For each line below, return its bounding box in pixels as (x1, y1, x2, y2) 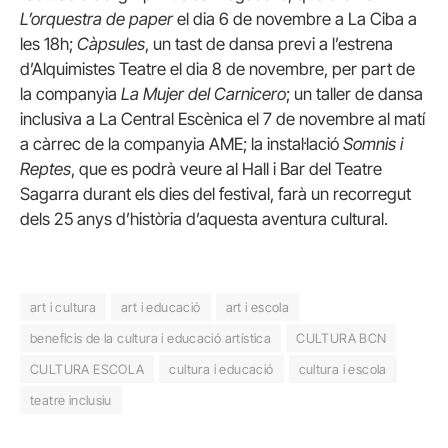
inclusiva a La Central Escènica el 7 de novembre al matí (20, 108, 425, 129)
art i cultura (30, 299, 97, 316)
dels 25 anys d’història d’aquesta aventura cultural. (20, 208, 388, 229)
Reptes (20, 158, 71, 179)
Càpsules (77, 33, 145, 54)
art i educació (121, 299, 201, 316)
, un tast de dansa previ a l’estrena (145, 33, 393, 54)
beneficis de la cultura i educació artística (30, 330, 272, 347)
